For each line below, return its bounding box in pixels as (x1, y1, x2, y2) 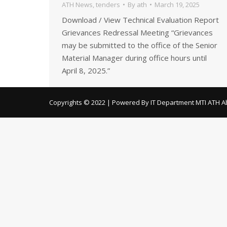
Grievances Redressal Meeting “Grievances (62, 27, 213, 37)
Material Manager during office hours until (62, 53, 207, 63)
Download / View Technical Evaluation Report (62, 15, 219, 25)
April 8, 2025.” (62, 65, 110, 75)
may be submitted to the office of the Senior (62, 40, 217, 50)
